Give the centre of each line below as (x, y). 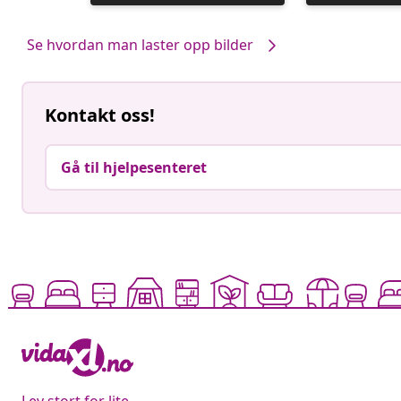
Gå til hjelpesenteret (134, 168)
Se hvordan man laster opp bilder (140, 44)
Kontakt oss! (100, 115)
